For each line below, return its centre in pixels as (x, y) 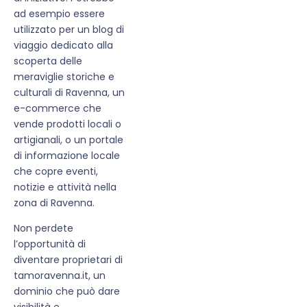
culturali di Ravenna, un (69, 92)
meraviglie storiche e (64, 76)
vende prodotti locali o (67, 124)
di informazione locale (67, 155)
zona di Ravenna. (54, 202)
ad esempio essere (59, 13)
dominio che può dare (67, 291)
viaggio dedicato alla (63, 45)
